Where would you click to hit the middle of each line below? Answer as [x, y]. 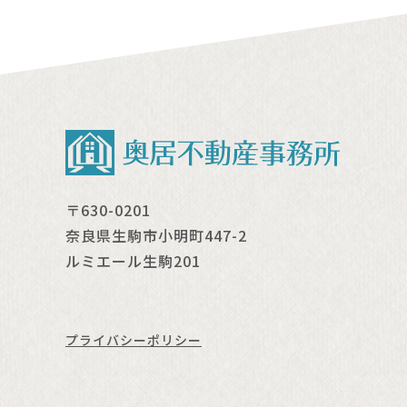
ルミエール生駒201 [133, 260]
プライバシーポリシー [134, 339]
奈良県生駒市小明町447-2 [156, 235]
